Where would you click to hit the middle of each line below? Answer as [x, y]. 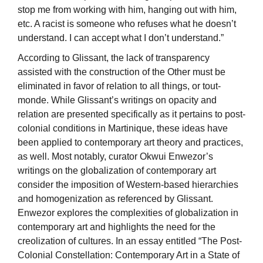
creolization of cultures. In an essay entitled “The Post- [130, 241]
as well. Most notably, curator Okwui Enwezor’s [115, 157]
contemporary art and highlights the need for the [117, 227]
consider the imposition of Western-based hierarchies [128, 185]
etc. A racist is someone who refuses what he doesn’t [127, 24]
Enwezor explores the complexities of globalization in [128, 213]
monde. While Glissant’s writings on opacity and [117, 100]
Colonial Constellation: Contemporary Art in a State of [129, 255]
